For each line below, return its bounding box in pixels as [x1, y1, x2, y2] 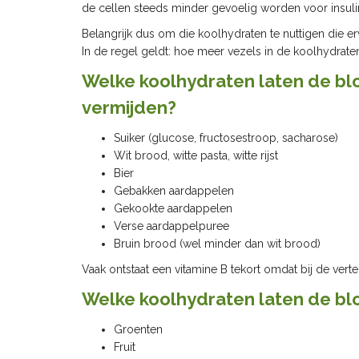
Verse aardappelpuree [114, 220, 229, 233]
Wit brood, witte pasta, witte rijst [114, 149, 278, 163]
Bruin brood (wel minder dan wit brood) [114, 237, 321, 251]
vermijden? [82, 97, 176, 119]
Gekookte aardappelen [114, 202, 232, 216]
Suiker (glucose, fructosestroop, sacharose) [114, 131, 338, 145]
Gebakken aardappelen [114, 184, 234, 198]
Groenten [114, 323, 163, 337]
